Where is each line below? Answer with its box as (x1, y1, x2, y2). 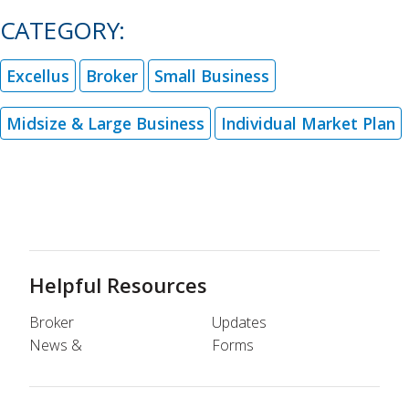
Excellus (6, 65, 69, 88)
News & (29, 335, 82, 356)
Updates (212, 312, 267, 333)
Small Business (154, 65, 269, 88)
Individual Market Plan (221, 112, 395, 135)
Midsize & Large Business (6, 112, 204, 135)
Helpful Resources (29, 271, 207, 299)
